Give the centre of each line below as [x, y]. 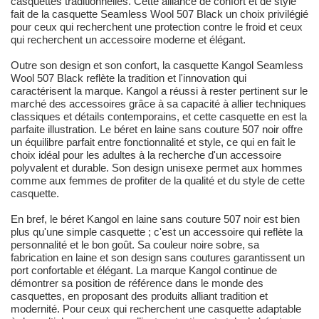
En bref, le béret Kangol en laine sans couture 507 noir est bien [155, 219]
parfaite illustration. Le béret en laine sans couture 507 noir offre [157, 130]
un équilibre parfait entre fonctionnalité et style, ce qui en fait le [153, 142]
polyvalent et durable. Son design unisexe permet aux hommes [157, 168]
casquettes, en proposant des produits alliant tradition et [139, 296]
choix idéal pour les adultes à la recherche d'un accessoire [146, 155]
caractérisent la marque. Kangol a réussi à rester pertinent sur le [159, 91]
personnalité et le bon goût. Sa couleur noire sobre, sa [135, 245]
